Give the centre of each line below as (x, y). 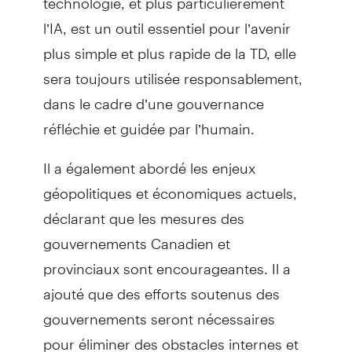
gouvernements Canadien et (136, 236)
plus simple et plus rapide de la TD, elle (169, 46)
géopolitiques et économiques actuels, (170, 186)
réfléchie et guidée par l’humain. (148, 122)
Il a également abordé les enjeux (149, 161)
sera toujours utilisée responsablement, (172, 71)
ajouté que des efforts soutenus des (161, 287)
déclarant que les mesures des (143, 211)
